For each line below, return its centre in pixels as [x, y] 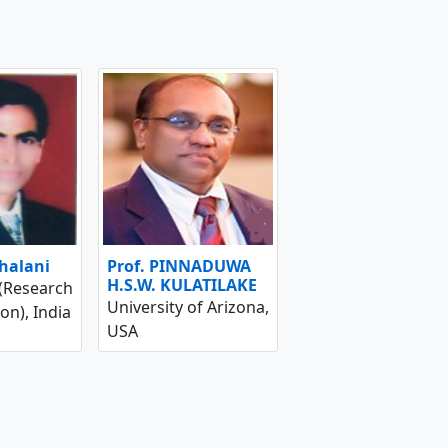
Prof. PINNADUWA [179, 265]
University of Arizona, [188, 306]
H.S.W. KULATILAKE [182, 284]
